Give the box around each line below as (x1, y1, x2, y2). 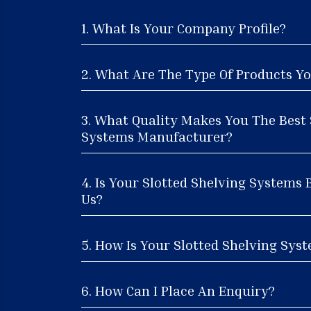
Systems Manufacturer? (81, 127, 233, 144)
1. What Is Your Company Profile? (81, 19, 286, 36)
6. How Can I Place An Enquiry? (81, 281, 275, 299)
